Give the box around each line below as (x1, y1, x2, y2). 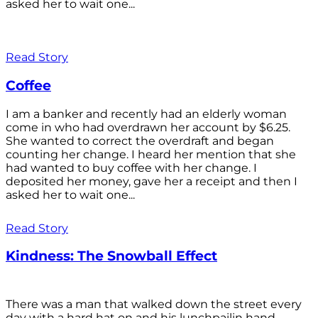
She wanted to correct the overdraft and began (6, 133, 274, 148)
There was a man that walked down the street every (6, 297, 302, 311)
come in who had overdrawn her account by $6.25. (6, 120, 290, 134)
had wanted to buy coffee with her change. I (6, 160, 257, 175)
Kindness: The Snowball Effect (6, 248, 217, 265)
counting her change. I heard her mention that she (6, 147, 296, 161)
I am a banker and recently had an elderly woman (6, 106, 287, 121)
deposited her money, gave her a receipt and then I (6, 174, 297, 188)
